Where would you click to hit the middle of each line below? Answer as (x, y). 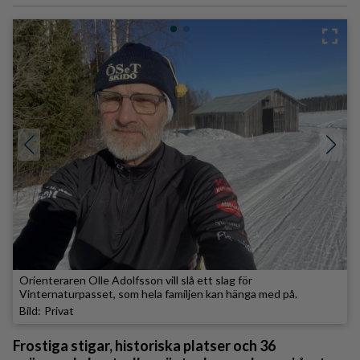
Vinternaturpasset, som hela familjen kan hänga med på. (158, 294)
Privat (59, 311)
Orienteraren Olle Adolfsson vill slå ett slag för (136, 280)
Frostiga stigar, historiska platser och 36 (144, 346)
